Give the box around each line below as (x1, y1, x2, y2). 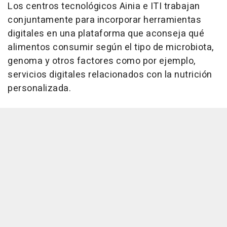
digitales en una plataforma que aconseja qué (8, 26, 204, 41)
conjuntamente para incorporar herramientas (8, 13, 201, 27)
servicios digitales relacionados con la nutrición (8, 67, 212, 82)
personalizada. (8, 81, 71, 95)
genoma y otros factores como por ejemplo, (8, 54, 196, 68)
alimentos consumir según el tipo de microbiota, (8, 40, 214, 54)
